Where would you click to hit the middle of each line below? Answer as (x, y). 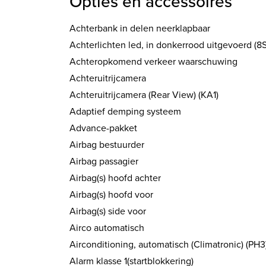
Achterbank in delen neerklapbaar (140, 28)
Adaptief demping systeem (125, 111)
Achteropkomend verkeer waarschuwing (153, 61)
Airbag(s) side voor (108, 211)
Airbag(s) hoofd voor (111, 194)
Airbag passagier (104, 161)
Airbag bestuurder (107, 145)
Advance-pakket (103, 128)
